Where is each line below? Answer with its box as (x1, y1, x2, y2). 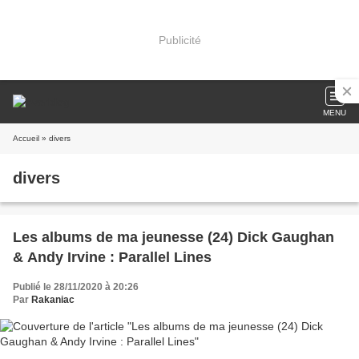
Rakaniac (31, 294, 75, 305)
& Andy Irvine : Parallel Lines (13, 249, 212, 265)
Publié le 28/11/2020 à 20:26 (13, 281, 139, 292)
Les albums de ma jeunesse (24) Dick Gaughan (13, 229, 334, 245)
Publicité (158, 33, 201, 46)
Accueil (13, 134, 39, 143)
